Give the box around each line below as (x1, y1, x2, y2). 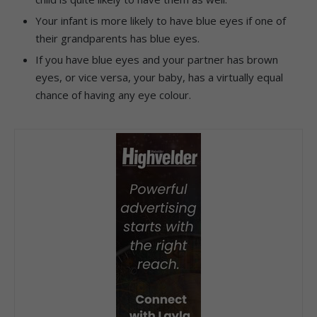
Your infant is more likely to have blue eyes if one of (35, 13, 286, 28)
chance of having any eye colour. (35, 87, 191, 102)
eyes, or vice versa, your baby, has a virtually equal (35, 69, 283, 84)
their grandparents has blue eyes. (35, 30, 200, 45)
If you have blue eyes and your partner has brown (35, 52, 278, 67)
